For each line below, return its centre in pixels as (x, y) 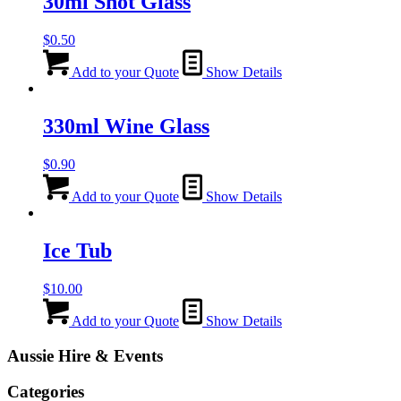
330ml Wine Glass (126, 127)
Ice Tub (77, 251)
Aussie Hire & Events (85, 355)
